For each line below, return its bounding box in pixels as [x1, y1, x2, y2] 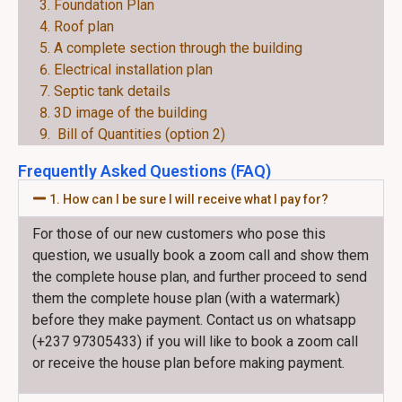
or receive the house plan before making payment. [32, 354, 345, 371]
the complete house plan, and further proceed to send [32, 268, 367, 285]
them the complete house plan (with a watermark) [32, 290, 340, 307]
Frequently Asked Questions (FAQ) [18, 162, 271, 180]
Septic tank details [54, 83, 170, 100]
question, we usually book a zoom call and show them [32, 247, 369, 264]
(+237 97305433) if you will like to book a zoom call [32, 333, 358, 350]
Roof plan [54, 18, 114, 35]
